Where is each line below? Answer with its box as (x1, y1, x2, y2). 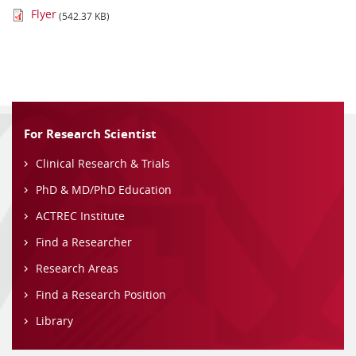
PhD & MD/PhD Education (36, 182, 172, 198)
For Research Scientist (24, 126, 157, 143)
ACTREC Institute (36, 208, 125, 224)
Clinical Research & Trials (36, 156, 170, 172)
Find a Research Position (36, 287, 166, 303)
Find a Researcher (36, 234, 132, 250)
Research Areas (36, 261, 118, 277)
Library (36, 313, 73, 329)
